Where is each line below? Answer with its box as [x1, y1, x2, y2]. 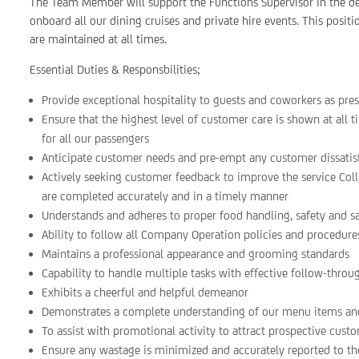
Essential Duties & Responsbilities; [30, 63, 201, 76]
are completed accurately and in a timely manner [42, 189, 289, 203]
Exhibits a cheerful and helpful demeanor [42, 285, 249, 299]
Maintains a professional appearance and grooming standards [42, 247, 350, 260]
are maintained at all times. [30, 32, 167, 46]
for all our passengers [42, 131, 150, 145]
